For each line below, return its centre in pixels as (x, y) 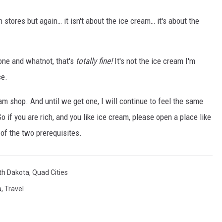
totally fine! (94, 61)
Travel (14, 189)
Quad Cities (50, 173)
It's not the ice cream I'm (154, 61)
